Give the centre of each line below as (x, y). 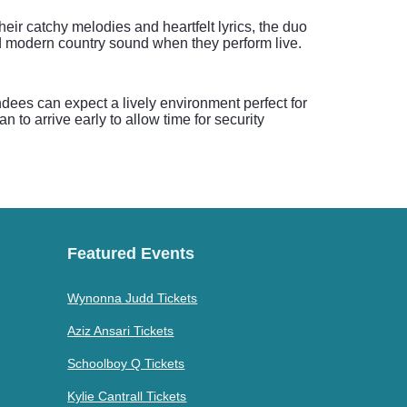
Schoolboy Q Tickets (126, 363)
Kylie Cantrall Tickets (127, 396)
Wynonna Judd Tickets (133, 298)
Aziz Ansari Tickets (121, 331)
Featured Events (131, 253)
